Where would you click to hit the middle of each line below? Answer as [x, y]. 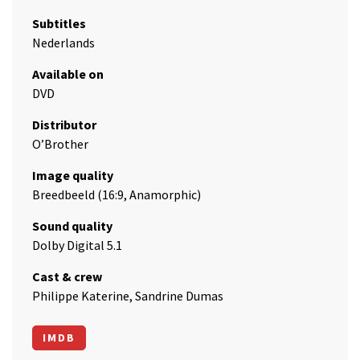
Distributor [64, 125]
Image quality [73, 175]
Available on [68, 74]
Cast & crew [67, 276]
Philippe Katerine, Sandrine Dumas [128, 296]
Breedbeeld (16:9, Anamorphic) [117, 194]
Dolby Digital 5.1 [77, 245]
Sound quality [72, 226]
